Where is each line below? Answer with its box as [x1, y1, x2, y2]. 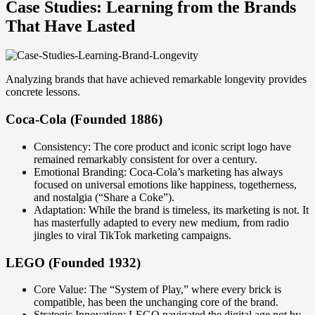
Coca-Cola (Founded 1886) [6, 112, 162, 127]
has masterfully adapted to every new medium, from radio [34, 216, 289, 229]
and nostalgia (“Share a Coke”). [34, 191, 174, 203]
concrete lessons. [6, 86, 80, 98]
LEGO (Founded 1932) [6, 255, 141, 270]
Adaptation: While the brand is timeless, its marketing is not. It [34, 203, 309, 216]
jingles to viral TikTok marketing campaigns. [34, 229, 231, 241]
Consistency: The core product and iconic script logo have [34, 140, 291, 153]
